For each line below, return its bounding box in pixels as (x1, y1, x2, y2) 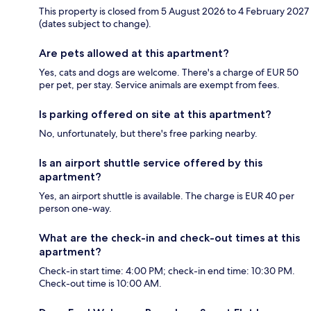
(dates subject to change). (39, 17, 151, 31)
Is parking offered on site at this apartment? (39, 108, 271, 121)
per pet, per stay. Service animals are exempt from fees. (39, 78, 280, 92)
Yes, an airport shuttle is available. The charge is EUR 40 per (39, 190, 294, 203)
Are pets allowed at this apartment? (39, 47, 229, 60)
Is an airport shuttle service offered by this (39, 156, 262, 170)
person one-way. (39, 202, 112, 215)
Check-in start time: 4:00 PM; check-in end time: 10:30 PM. (39, 264, 295, 278)
